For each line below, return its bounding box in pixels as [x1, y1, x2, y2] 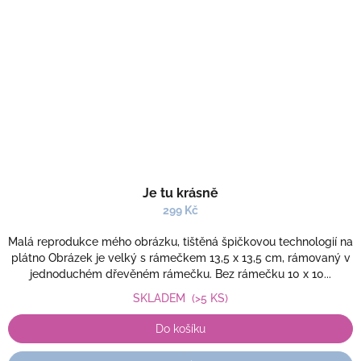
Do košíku [156, 322, 205, 335]
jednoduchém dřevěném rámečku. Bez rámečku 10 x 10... [30, 268, 331, 280]
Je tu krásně [143, 185, 218, 201]
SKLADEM [133, 292, 192, 305]
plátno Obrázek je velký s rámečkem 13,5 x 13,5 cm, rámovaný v [10, 251, 351, 264]
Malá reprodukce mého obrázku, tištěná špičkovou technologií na [8, 235, 353, 248]
